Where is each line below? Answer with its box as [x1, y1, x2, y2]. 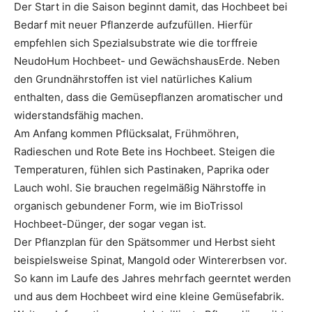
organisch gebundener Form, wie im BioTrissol [14, 198, 243, 212]
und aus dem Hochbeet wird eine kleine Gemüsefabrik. [14, 289, 284, 303]
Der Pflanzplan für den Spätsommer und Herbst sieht [14, 235, 275, 249]
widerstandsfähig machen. [14, 108, 143, 122]
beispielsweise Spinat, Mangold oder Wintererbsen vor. [14, 253, 287, 267]
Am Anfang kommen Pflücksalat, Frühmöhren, [14, 126, 239, 140]
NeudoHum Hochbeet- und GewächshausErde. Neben [14, 54, 280, 68]
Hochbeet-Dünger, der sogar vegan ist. [14, 217, 206, 231]
